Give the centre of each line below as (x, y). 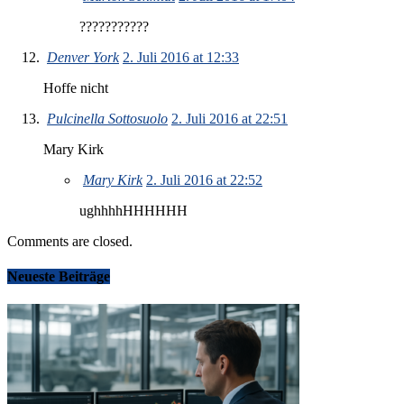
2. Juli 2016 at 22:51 (230, 118)
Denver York (83, 57)
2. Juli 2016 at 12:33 (181, 57)
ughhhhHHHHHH (133, 210)
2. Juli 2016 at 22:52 (204, 179)
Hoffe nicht (76, 87)
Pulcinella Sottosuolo (107, 118)
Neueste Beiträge (59, 276)
